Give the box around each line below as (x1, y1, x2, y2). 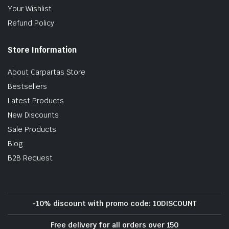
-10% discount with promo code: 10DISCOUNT (32, 199, 197, 209)
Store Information (8, 45, 77, 55)
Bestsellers (8, 82, 47, 91)
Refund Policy (8, 18, 54, 28)
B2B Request (8, 153, 53, 163)
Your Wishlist (8, 4, 52, 14)
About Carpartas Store (8, 67, 86, 77)
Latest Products (8, 96, 64, 106)
